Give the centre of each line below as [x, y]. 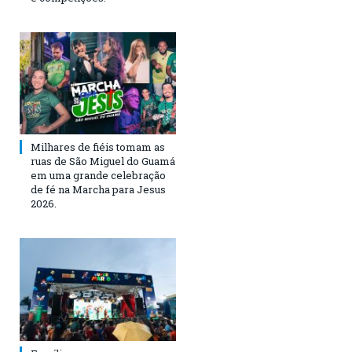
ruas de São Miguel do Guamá [103, 161]
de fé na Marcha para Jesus [98, 190]
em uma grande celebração [98, 176]
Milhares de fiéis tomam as [98, 147]
